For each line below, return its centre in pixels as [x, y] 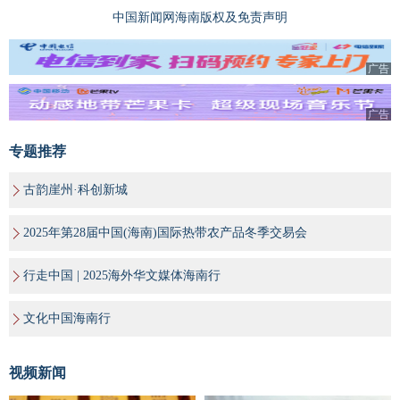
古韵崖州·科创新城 [75, 189]
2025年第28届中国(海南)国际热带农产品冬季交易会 [165, 232]
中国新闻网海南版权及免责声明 [200, 17]
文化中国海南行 [67, 318]
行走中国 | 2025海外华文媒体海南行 [122, 275]
